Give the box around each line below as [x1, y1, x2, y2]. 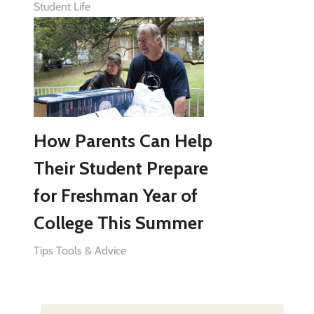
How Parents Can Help [33, 129, 212, 152]
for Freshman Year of [33, 184, 198, 207]
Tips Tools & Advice [33, 243, 126, 257]
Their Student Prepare [33, 156, 208, 179]
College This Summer [33, 211, 203, 234]
